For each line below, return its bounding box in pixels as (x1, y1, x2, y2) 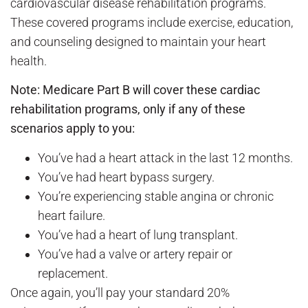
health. (10, 53, 47, 68)
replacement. (38, 265, 108, 280)
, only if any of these (137, 102, 245, 117)
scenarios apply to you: (10, 121, 135, 136)
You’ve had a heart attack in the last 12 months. (38, 150, 293, 165)
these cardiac (186, 82, 260, 98)
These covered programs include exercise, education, (10, 14, 293, 30)
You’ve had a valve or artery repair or (38, 246, 232, 261)
